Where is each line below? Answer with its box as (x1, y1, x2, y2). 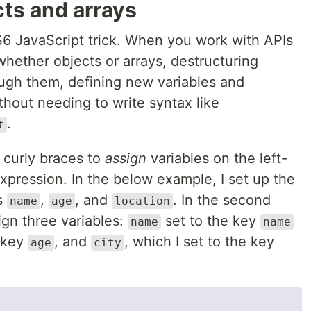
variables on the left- (146, 150, 287, 167)
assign (105, 150, 146, 167)
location (115, 194, 170, 208)
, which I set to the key (124, 233, 274, 250)
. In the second (173, 192, 271, 208)
